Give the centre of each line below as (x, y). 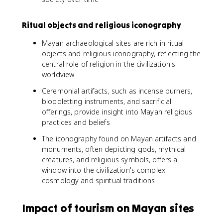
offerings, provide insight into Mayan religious (117, 112)
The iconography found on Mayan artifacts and (119, 139)
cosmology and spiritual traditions (99, 180)
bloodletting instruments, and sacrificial (107, 101)
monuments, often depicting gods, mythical (114, 149)
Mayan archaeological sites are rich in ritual (113, 43)
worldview (58, 74)
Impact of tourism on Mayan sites (108, 208)
